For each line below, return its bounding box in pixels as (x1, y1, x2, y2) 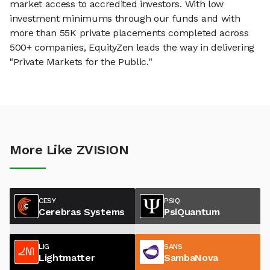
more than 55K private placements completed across (10, 27, 249, 39)
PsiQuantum (164, 206, 220, 218)
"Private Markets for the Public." (10, 56, 152, 68)
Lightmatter (39, 251, 95, 263)
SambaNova (164, 251, 219, 263)
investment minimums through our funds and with (10, 13, 240, 25)
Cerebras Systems (39, 206, 125, 218)
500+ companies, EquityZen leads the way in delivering (10, 42, 255, 54)
